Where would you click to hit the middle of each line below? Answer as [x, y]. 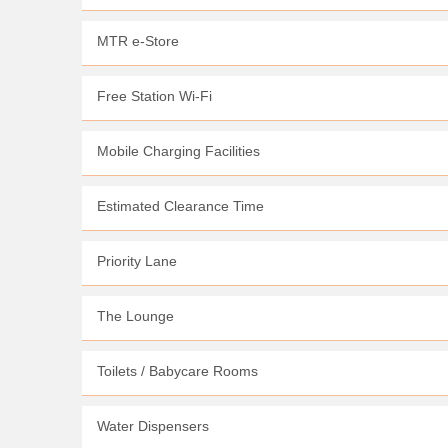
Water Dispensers [153, 426]
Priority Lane [137, 261]
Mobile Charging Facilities [178, 151]
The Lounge [135, 316]
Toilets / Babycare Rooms [177, 371]
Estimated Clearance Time [180, 206]
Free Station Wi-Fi [154, 96]
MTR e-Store [138, 41]
